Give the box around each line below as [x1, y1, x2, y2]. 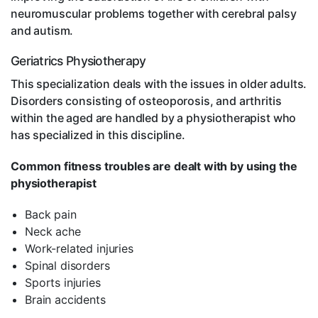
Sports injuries [25, 275, 101, 290]
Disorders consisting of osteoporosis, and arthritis [11, 94, 282, 109]
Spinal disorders [25, 258, 110, 273]
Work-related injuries [25, 241, 133, 256]
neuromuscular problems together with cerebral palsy [11, 6, 297, 21]
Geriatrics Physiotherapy [11, 53, 146, 69]
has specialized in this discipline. [11, 128, 185, 143]
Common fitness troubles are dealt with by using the [11, 159, 297, 174]
